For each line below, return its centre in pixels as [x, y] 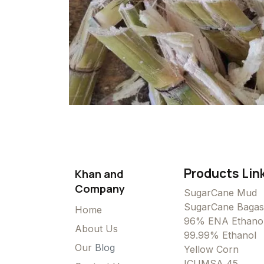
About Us [96, 229]
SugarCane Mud [220, 193]
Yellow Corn [211, 250]
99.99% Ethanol [220, 235]
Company [100, 189]
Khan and [99, 174]
